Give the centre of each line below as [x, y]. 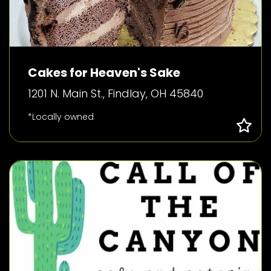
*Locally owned [61, 117]
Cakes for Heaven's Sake [104, 73]
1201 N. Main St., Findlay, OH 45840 [116, 93]
